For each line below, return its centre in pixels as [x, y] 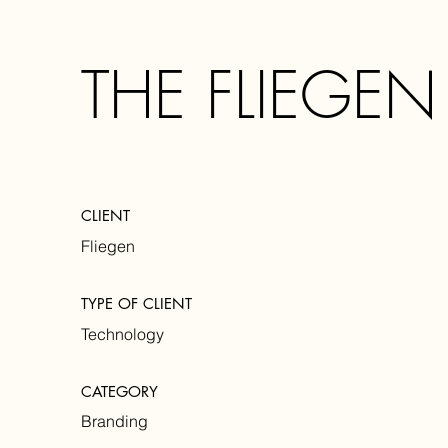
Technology [122, 333]
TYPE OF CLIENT [136, 303]
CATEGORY [119, 391]
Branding [114, 421]
